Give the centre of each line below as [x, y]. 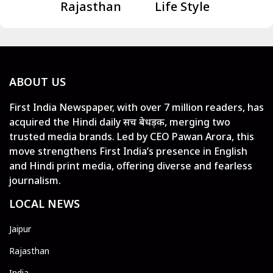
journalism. [35, 181]
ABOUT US [37, 82]
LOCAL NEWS [44, 204]
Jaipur [20, 229]
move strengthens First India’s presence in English [128, 151]
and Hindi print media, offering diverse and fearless [131, 166]
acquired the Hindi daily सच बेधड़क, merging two [120, 122]
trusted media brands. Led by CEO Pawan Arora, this [132, 137]
